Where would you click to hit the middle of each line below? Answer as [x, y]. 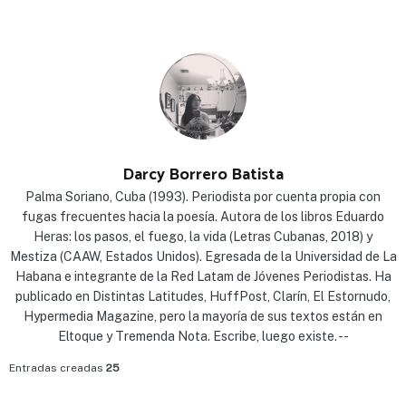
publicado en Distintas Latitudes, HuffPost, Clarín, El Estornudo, [203, 297]
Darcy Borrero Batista [203, 175]
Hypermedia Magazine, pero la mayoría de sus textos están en [203, 317]
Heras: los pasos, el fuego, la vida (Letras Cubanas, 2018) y [203, 237]
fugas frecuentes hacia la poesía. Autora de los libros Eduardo [203, 217]
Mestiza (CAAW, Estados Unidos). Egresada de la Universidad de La [203, 257]
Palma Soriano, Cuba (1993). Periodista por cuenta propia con [203, 197]
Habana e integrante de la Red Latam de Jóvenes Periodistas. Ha [203, 277]
